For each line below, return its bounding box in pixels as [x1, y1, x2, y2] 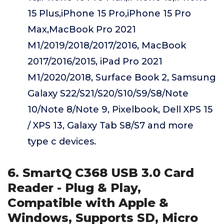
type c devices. [27, 136, 96, 147]
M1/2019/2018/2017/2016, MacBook [27, 40, 186, 51]
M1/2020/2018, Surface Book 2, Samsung [27, 72, 216, 83]
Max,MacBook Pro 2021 [27, 24, 136, 35]
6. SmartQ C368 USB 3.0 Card [7, 165, 194, 180]
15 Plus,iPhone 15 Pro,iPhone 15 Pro [27, 8, 191, 19]
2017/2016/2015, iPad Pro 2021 [27, 56, 162, 67]
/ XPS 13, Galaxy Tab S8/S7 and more [27, 120, 193, 131]
